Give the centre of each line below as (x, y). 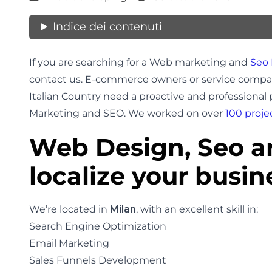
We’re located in (70, 209)
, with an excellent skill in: (197, 209)
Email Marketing (69, 243)
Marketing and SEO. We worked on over (127, 113)
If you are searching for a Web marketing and (140, 62)
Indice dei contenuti (108, 27)
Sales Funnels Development (98, 260)
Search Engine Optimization (98, 226)
